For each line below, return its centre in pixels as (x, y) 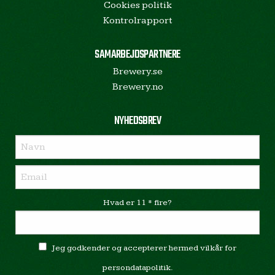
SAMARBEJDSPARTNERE (137, 55)
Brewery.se (137, 71)
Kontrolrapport (137, 20)
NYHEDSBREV (137, 121)
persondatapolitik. (137, 267)
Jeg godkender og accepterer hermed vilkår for (144, 248)
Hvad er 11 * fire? (137, 202)
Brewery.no (137, 87)
